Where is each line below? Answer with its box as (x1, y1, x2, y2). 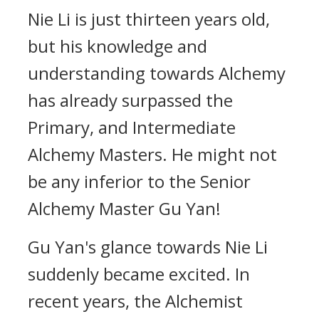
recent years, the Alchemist (28, 289, 243, 313)
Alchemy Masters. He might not (28, 142, 277, 166)
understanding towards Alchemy (28, 61, 286, 85)
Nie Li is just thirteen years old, (28, 7, 270, 31)
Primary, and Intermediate (28, 115, 236, 139)
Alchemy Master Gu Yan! (28, 197, 221, 220)
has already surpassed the (28, 88, 233, 112)
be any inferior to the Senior (28, 169, 251, 193)
